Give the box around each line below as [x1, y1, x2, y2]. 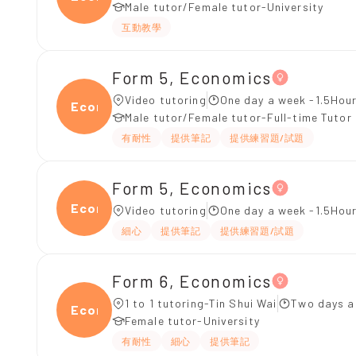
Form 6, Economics [112, 270, 272, 291]
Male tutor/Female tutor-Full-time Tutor [125, 110, 352, 124]
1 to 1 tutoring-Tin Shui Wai [125, 296, 278, 310]
